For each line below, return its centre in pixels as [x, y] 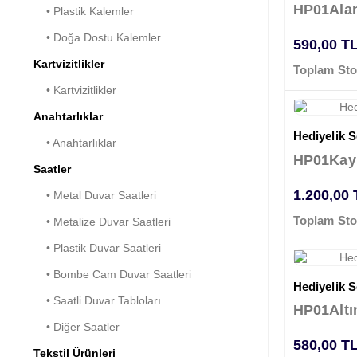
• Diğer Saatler [76, 327]
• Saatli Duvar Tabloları [97, 301]
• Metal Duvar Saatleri [95, 196]
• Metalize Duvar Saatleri [102, 222]
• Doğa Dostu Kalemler [97, 38]
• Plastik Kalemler [84, 12]
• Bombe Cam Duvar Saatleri [112, 275]
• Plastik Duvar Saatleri [97, 248]
